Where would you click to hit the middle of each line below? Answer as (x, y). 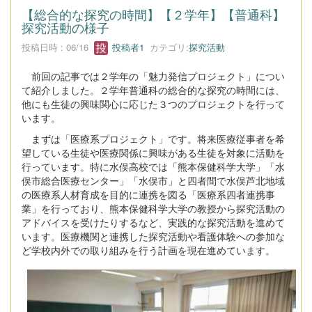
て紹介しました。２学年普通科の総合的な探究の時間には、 (153, 90)
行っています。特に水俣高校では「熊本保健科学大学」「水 (153, 167)
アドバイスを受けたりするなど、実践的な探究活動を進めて (153, 223)
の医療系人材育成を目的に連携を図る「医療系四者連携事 (148, 195)
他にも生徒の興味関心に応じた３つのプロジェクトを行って (153, 104)
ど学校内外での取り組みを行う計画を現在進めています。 (148, 250)
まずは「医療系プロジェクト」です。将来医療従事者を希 (153, 139)
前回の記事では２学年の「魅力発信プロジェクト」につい (153, 76)
